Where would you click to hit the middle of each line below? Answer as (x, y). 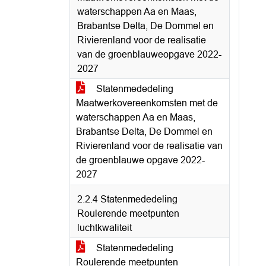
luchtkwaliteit (104, 228)
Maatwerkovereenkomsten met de (147, 103)
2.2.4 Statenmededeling (127, 199)
